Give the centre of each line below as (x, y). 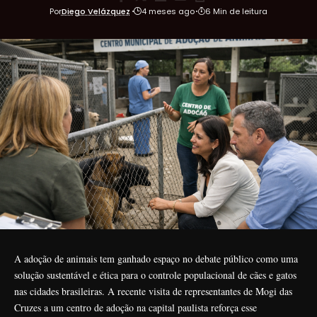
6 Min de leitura (237, 11)
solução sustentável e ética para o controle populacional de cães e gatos (155, 275)
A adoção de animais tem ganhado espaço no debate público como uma (156, 258)
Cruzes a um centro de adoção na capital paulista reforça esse (136, 307)
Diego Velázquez (96, 11)
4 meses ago (168, 11)
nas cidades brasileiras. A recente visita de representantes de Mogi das (153, 291)
